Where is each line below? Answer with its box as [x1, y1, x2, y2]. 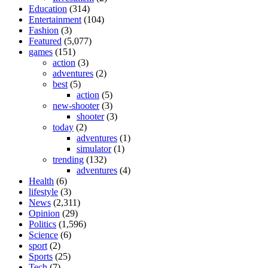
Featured [29, 35, 62, 46]
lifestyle [29, 186, 58, 197]
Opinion [29, 208, 60, 218]
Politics [29, 218, 56, 229]
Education [29, 3, 67, 14]
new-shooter [53, 100, 99, 111]
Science [29, 229, 58, 240]
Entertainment [29, 14, 81, 25]
